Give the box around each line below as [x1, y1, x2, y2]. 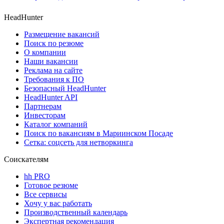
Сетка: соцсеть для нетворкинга [24, 138, 133, 147]
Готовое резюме [24, 181, 78, 190]
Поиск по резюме [24, 39, 83, 48]
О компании [24, 48, 66, 57]
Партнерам [24, 102, 61, 111]
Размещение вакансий [24, 30, 99, 39]
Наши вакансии [24, 57, 78, 66]
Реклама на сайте [24, 66, 82, 75]
